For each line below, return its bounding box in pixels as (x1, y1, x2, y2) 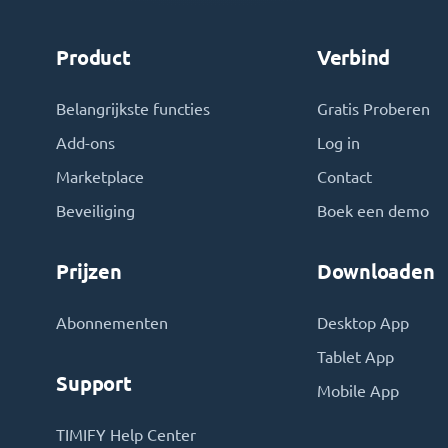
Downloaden (316, 260, 435, 283)
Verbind (316, 46, 391, 69)
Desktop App (316, 314, 409, 332)
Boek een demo (316, 202, 429, 220)
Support (56, 372, 132, 395)
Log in (316, 134, 360, 152)
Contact (316, 168, 372, 186)
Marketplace (56, 168, 145, 186)
